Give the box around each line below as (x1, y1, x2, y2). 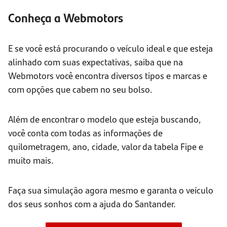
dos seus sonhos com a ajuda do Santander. (8, 197, 176, 210)
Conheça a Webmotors (8, 9, 123, 26)
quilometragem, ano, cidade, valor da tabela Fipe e (8, 140, 203, 153)
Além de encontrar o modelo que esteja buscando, (8, 112, 201, 126)
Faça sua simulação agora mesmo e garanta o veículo (8, 183, 213, 197)
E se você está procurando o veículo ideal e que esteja (8, 42, 213, 55)
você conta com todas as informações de (8, 126, 163, 139)
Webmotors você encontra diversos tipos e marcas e (8, 69, 207, 82)
